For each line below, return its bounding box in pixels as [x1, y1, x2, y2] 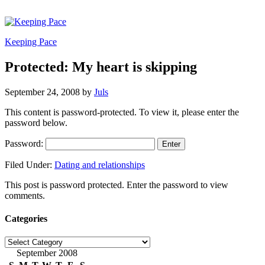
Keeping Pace [5, 37, 57, 47]
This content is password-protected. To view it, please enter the [5, 106, 239, 117]
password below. [5, 117, 67, 128]
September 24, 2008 [5, 86, 80, 97]
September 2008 [16, 248, 77, 258]
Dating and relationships [54, 159, 145, 170]
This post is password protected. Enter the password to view [5, 179, 228, 190]
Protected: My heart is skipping [5, 59, 197, 75]
